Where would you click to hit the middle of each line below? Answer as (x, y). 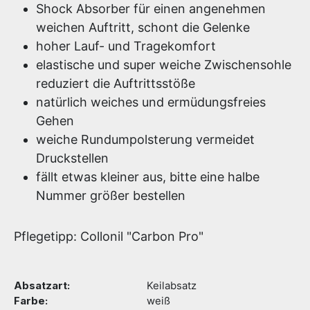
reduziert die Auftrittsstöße (116, 83)
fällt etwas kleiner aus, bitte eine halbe (148, 177)
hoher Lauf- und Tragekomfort (126, 46)
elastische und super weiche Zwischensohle (164, 65)
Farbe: (31, 301)
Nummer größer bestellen (111, 195)
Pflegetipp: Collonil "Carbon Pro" (109, 236)
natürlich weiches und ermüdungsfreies (151, 102)
